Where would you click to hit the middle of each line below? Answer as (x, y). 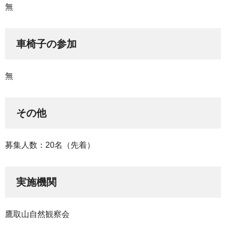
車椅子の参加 (46, 44)
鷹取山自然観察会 (37, 214)
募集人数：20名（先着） (50, 145)
